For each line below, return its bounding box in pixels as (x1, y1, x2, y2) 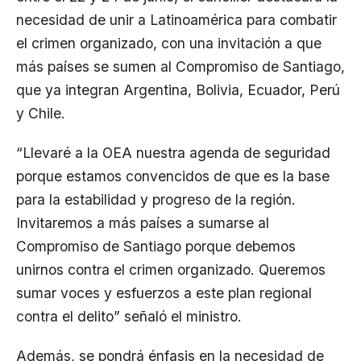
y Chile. (16, 105, 65, 122)
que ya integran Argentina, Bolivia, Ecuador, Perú (16, 81, 340, 98)
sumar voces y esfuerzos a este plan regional (16, 284, 312, 301)
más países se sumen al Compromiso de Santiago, (16, 58, 345, 75)
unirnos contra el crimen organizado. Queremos (16, 261, 326, 278)
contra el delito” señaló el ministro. (16, 308, 242, 325)
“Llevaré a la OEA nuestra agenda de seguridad (16, 144, 330, 161)
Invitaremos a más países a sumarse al (16, 214, 269, 231)
